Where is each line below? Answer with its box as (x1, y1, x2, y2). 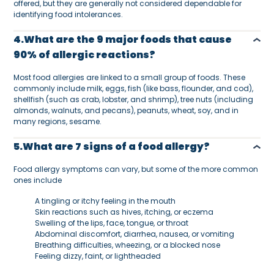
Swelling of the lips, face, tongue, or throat (33, 217, 191, 228)
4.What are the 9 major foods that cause (13, 32, 232, 46)
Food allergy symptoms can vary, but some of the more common (13, 163, 259, 174)
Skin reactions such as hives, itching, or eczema (33, 206, 216, 217)
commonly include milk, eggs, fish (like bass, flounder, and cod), (13, 83, 254, 94)
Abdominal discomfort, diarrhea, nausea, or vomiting (33, 228, 237, 239)
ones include (13, 174, 64, 185)
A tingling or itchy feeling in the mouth (33, 195, 178, 206)
